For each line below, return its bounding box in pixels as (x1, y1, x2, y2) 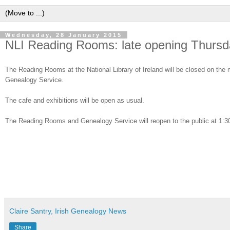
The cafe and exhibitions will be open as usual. (5, 97, 144, 105)
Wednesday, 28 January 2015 (5, 31, 122, 38)
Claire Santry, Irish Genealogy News (9, 207, 126, 216)
